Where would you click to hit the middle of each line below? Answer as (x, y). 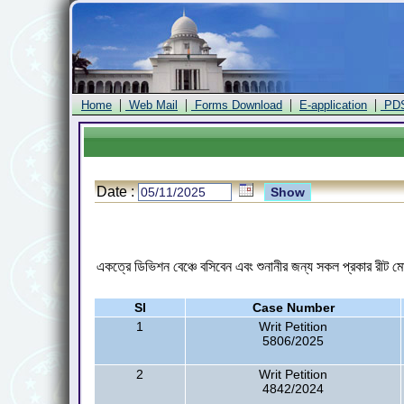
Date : (117, 192)
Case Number (293, 308)
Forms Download (237, 105)
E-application (333, 105)
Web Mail (151, 105)
